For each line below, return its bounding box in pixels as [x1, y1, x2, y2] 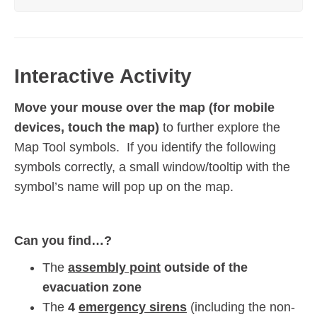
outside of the [161, 260, 248, 275]
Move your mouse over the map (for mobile [14, 100, 275, 115]
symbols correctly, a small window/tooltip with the [14, 160, 290, 175]
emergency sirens [79, 300, 187, 315]
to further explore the [159, 120, 280, 135]
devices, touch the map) [14, 120, 159, 135]
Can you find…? [14, 234, 112, 248]
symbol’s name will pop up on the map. [14, 180, 234, 195]
